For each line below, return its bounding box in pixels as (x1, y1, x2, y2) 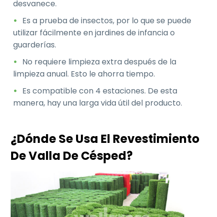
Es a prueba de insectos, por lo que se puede (22, 15, 192, 27)
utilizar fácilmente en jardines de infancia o (13, 27, 175, 39)
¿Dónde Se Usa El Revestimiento (11, 131, 200, 147)
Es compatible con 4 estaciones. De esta (22, 85, 178, 97)
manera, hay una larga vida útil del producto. (13, 97, 183, 109)
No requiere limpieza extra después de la (22, 56, 177, 68)
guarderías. (13, 39, 57, 51)
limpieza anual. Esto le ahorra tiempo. (13, 68, 155, 80)
